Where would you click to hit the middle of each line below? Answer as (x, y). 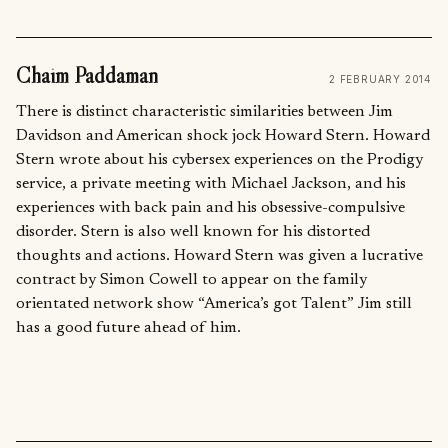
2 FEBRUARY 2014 (380, 79)
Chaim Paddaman (87, 76)
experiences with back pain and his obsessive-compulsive (210, 207)
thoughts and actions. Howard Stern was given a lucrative (219, 255)
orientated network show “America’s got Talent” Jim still (214, 303)
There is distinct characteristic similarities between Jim (204, 111)
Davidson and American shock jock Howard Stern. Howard (223, 135)
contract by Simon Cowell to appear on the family (191, 279)
